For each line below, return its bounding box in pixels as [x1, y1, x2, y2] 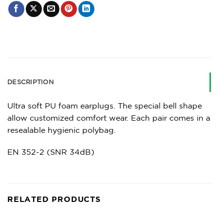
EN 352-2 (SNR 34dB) [7, 147, 94, 157]
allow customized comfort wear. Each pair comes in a [7, 113, 210, 122]
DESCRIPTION [7, 78, 54, 86]
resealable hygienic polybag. [7, 125, 116, 134]
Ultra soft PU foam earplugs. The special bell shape [7, 101, 202, 110]
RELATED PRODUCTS [7, 195, 101, 204]
